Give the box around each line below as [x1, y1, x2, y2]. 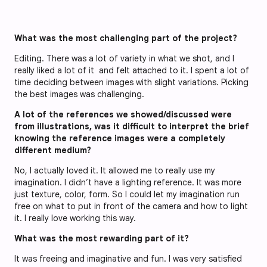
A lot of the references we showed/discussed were [14, 109, 232, 120]
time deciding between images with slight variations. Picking [14, 77, 249, 88]
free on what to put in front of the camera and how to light [14, 201, 248, 212]
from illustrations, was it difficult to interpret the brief [14, 121, 249, 132]
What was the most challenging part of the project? [14, 33, 237, 44]
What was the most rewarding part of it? [14, 233, 189, 244]
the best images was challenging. [14, 89, 144, 100]
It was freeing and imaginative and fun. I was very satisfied [14, 253, 242, 265]
